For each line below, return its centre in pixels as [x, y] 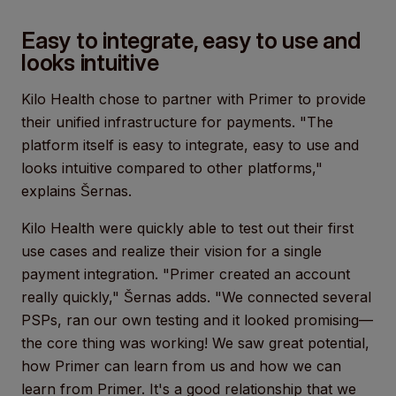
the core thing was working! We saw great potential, [195, 343]
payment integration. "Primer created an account [186, 274]
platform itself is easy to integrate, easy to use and [190, 145]
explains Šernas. [76, 191]
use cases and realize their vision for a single [171, 251]
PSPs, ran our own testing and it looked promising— [197, 320]
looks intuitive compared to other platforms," [172, 168]
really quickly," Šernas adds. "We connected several [196, 297]
